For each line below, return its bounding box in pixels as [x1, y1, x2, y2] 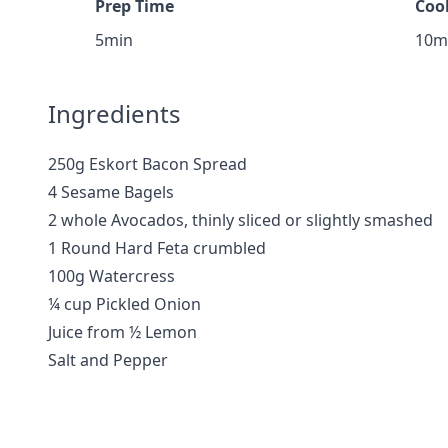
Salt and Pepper [48, 349, 168, 371]
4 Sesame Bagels [48, 181, 174, 203]
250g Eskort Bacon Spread [48, 153, 247, 175]
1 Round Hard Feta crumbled [48, 237, 266, 259]
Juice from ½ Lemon [48, 321, 197, 343]
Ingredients [48, 97, 181, 130]
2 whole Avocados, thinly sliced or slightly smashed [48, 209, 433, 231]
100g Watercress [48, 265, 175, 287]
